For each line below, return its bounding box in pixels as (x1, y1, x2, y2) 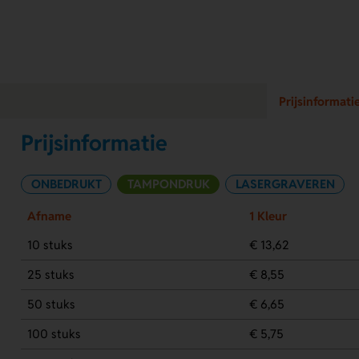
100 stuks (26, 325, 81, 341)
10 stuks (26, 236, 73, 252)
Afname (26, 208, 71, 224)
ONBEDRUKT (30, 175, 102, 192)
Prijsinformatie (21, 129, 168, 158)
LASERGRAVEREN (235, 175, 335, 192)
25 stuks (26, 266, 75, 282)
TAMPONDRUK (127, 175, 210, 192)
